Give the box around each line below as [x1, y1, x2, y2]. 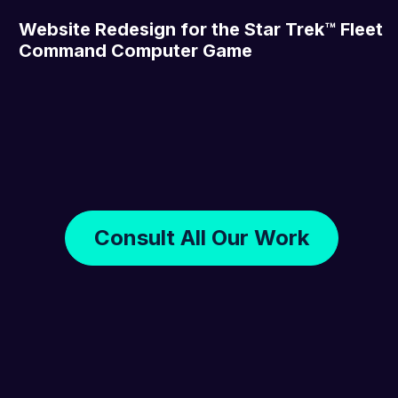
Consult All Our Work [93, 225, 309, 251]
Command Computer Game [19, 40, 253, 62]
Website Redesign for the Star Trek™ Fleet [19, 19, 384, 41]
